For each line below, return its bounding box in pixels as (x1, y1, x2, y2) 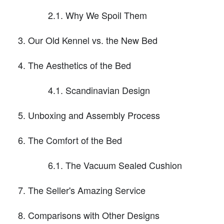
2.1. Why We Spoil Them (48, 8, 147, 21)
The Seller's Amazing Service (28, 183, 145, 196)
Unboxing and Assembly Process (28, 108, 160, 121)
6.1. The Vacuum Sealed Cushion (48, 158, 182, 171)
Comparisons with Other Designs (28, 208, 159, 221)
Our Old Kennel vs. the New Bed (28, 33, 157, 46)
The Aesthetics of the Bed (28, 58, 131, 71)
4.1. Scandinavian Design (48, 83, 150, 96)
